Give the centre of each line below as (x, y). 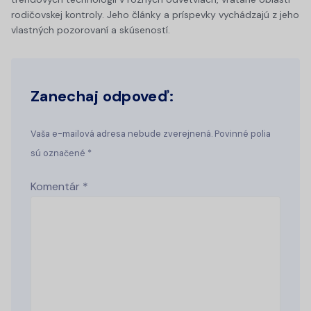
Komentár (57, 186)
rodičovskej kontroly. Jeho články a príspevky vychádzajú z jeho (155, 14)
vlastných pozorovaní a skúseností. (91, 30)
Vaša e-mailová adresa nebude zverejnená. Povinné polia (151, 133)
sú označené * (61, 153)
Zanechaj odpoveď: (102, 96)
